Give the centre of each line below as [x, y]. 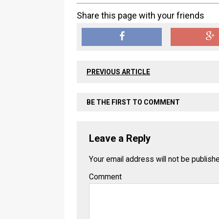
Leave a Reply [120, 138]
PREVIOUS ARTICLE [118, 72]
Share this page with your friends [141, 15]
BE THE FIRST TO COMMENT [133, 102]
